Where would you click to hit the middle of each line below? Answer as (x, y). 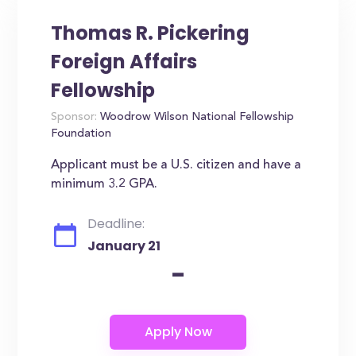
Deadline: (116, 224)
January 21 (124, 246)
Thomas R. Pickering (151, 33)
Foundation (81, 134)
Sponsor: (74, 118)
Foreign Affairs (124, 62)
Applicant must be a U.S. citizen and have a (176, 165)
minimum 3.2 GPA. (104, 184)
